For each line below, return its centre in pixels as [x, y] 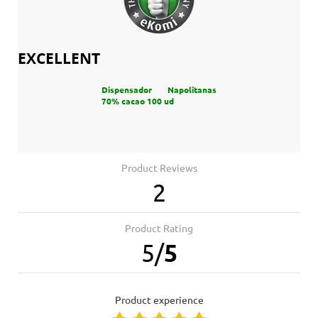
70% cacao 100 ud [138, 101]
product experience [162, 300]
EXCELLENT [59, 58]
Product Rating [159, 228]
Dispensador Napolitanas [159, 89]
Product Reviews [159, 168]
